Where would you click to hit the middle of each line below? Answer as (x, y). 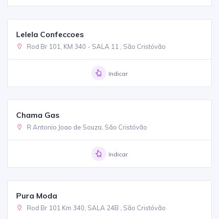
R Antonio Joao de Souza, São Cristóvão (87, 127)
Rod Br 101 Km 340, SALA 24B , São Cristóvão (96, 208)
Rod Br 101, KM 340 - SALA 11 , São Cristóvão (96, 46)
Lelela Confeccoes (50, 34)
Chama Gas (38, 115)
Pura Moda (37, 195)
